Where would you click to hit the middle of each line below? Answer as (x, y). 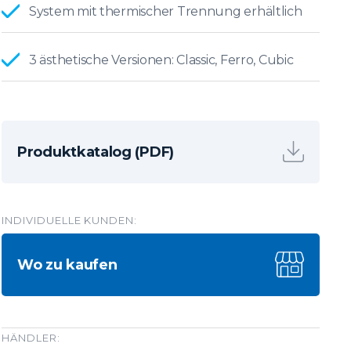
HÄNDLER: (31, 337)
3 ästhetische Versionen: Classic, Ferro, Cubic (161, 60)
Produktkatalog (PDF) (96, 152)
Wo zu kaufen (67, 264)
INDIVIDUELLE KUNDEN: (70, 220)
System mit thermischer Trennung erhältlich (166, 11)
